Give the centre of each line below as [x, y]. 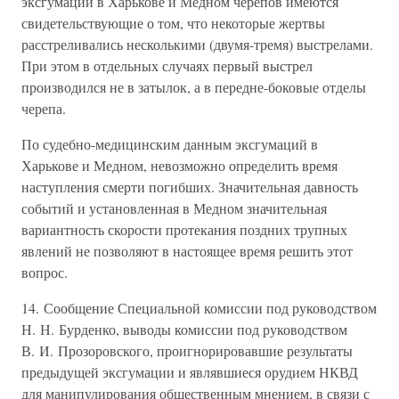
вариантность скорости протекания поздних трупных [184, 229]
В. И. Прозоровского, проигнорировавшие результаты [187, 350]
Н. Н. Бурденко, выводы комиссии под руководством [184, 329]
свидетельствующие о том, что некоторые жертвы [173, 23]
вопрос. [45, 272]
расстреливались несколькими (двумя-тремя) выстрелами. [197, 44]
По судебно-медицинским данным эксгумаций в [170, 144]
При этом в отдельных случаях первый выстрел [167, 65]
